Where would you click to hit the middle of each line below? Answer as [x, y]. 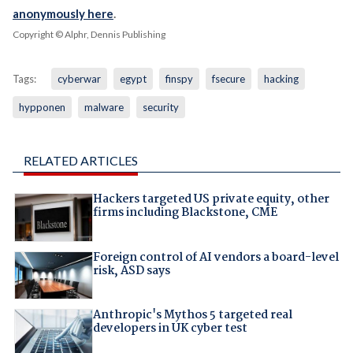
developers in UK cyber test [170, 329]
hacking [281, 79]
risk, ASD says [131, 271]
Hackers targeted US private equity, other [211, 200]
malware [104, 108]
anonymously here [63, 14]
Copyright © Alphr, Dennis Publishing [89, 35]
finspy [179, 79]
